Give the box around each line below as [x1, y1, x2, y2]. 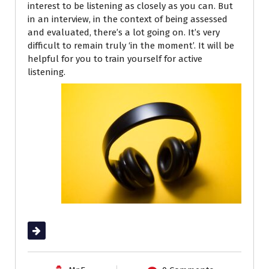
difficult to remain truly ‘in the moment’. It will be [28, 40, 234, 52]
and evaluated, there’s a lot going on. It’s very [28, 27, 220, 38]
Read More [28, 225, 72, 236]
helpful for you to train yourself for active [28, 53, 202, 65]
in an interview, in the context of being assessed [28, 14, 228, 25]
